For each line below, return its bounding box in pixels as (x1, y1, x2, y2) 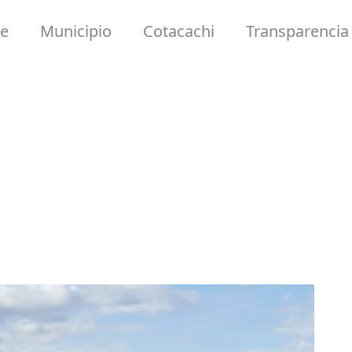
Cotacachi (143, 20, 214, 42)
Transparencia (246, 20, 349, 42)
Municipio (40, 20, 112, 42)
